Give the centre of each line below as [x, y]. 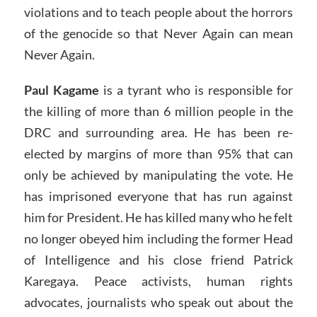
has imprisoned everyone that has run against [158, 196]
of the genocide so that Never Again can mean [158, 34]
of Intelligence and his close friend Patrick [158, 259]
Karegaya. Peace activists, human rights [158, 281]
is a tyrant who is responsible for [196, 90]
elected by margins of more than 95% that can [158, 153]
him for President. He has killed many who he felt [158, 217]
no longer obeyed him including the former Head [158, 238]
